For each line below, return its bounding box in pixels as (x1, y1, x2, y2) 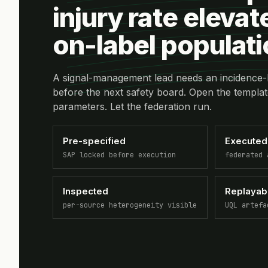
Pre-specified (63, 135, 126, 147)
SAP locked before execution (63, 150, 176, 160)
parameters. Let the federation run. (53, 100, 212, 112)
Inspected (63, 185, 108, 197)
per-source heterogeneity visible (63, 200, 197, 210)
